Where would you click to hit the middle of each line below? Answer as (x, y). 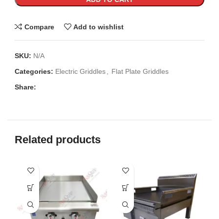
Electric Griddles (80, 72)
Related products (58, 140)
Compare (39, 27)
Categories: (34, 72)
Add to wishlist (99, 27)
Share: (25, 87)
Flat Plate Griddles (140, 72)
